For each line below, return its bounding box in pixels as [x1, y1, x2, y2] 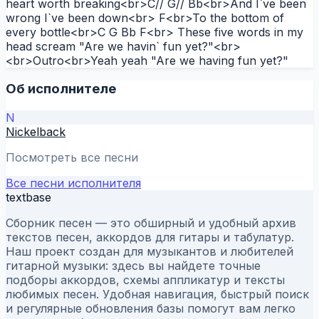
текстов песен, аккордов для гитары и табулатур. [6, 230, 294, 245]
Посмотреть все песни [6, 150, 138, 165]
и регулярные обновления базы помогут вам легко [6, 301, 296, 316]
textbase [6, 190, 51, 205]
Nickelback [6, 125, 66, 140]
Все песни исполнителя [6, 176, 141, 191]
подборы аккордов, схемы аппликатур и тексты [6, 273, 285, 288]
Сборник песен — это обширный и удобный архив [6, 216, 296, 231]
